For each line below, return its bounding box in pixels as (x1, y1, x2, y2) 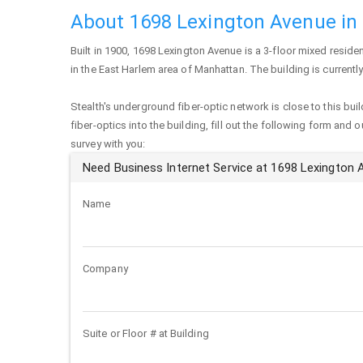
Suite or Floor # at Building (83, 327, 209, 340)
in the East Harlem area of (70, 63, 194, 75)
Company (83, 263, 128, 275)
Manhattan (194, 63, 245, 75)
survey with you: (70, 138, 146, 150)
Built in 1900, (70, 45, 133, 57)
